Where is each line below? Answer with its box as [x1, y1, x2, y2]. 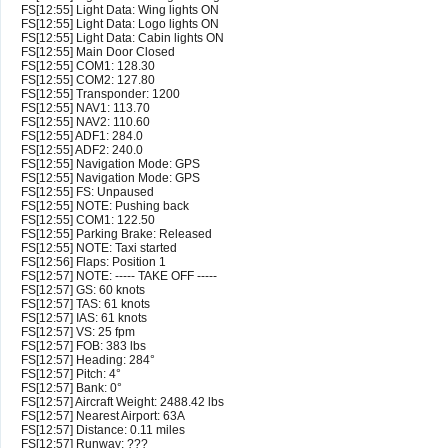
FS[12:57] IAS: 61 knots [21, 311, 147, 326]
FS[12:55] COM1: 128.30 [21, 59, 155, 74]
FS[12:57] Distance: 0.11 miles [21, 423, 185, 438]
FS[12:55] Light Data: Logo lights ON [21, 17, 219, 32]
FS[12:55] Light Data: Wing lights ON [21, 3, 219, 18]
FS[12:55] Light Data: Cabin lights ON [21, 31, 224, 46]
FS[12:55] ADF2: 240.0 [21, 143, 143, 158]
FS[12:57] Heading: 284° [21, 353, 155, 368]
